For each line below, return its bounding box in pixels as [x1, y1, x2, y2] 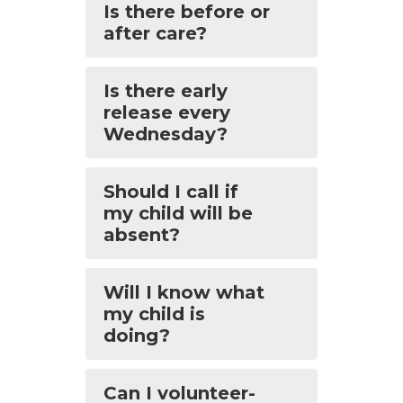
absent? [103, 224, 180, 246]
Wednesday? [103, 123, 228, 145]
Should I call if [103, 181, 238, 202]
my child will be [103, 202, 253, 224]
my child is [103, 303, 205, 325]
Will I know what [103, 282, 264, 303]
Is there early [103, 80, 228, 102]
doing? [103, 325, 170, 346]
